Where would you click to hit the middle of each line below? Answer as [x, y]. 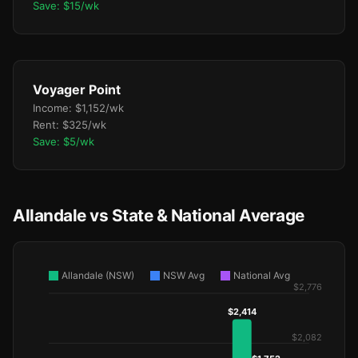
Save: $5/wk [64, 141]
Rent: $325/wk [70, 125]
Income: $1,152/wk [78, 108]
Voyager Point [77, 89]
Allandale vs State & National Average [159, 215]
